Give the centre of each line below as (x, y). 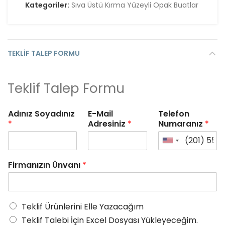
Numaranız (181, 124)
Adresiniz (108, 124)
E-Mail (101, 114)
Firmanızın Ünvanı (45, 165)
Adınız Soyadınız (41, 114)
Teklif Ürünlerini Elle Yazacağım (83, 206)
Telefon (174, 114)
